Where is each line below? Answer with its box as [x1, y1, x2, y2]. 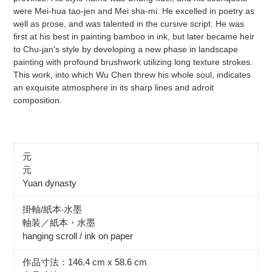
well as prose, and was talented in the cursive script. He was [13, 18, 244, 29]
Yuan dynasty [22, 177, 76, 188]
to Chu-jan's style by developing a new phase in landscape [13, 44, 238, 54]
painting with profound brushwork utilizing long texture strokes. [13, 56, 253, 67]
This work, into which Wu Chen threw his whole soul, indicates [13, 69, 251, 80]
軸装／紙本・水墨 [22, 217, 95, 228]
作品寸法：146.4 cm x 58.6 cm [22, 256, 147, 267]
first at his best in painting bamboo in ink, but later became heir [13, 31, 254, 41]
